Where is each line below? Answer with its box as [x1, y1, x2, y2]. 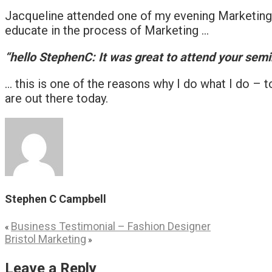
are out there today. [5, 90, 108, 106]
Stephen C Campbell [5, 192, 106, 205]
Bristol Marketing [5, 232, 86, 245]
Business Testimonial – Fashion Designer [11, 219, 211, 233]
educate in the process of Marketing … [5, 22, 209, 38]
